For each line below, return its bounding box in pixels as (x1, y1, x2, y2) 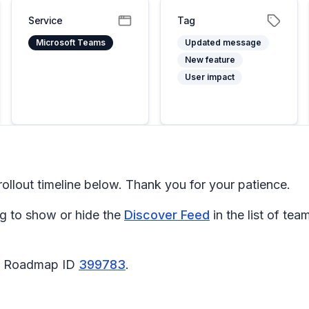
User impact (185, 72, 235, 82)
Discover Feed (124, 208, 210, 222)
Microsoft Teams (36, 37, 106, 48)
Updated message (185, 37, 261, 48)
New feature (185, 54, 235, 65)
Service (28, 14, 63, 26)
